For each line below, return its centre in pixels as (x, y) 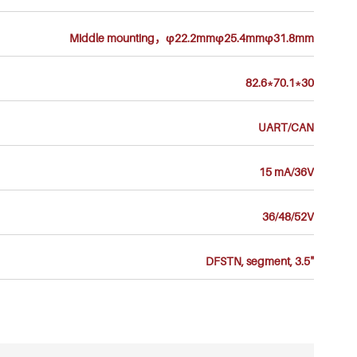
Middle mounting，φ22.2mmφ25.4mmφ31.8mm (192, 38)
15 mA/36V (287, 172)
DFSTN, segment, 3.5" (260, 261)
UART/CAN (286, 127)
